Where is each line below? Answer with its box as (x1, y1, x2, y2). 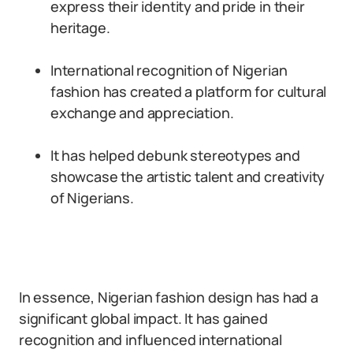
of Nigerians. (50, 188, 134, 207)
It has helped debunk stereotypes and (50, 146, 300, 165)
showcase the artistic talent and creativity (50, 167, 325, 186)
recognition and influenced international (19, 330, 282, 349)
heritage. (50, 18, 110, 37)
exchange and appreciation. (50, 103, 234, 122)
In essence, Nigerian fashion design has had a (19, 288, 318, 307)
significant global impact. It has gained (19, 309, 268, 328)
